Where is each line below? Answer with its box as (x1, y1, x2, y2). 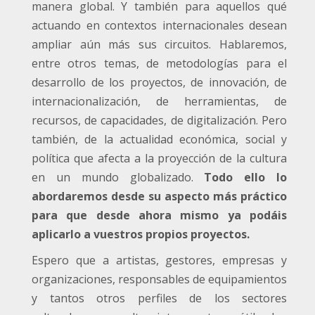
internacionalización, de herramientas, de (32, 93, 287, 109)
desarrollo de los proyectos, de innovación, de (32, 74, 287, 90)
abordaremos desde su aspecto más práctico (32, 188, 287, 204)
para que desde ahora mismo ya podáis (32, 207, 287, 223)
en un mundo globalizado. (32, 169, 205, 185)
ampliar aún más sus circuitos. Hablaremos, (32, 36, 287, 52)
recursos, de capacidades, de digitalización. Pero (32, 112, 287, 128)
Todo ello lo (204, 169, 288, 185)
